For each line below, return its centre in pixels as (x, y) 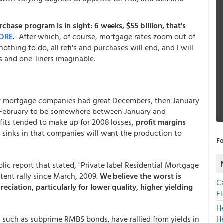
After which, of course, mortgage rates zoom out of (107, 36)
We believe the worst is (140, 176)
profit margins (161, 122)
